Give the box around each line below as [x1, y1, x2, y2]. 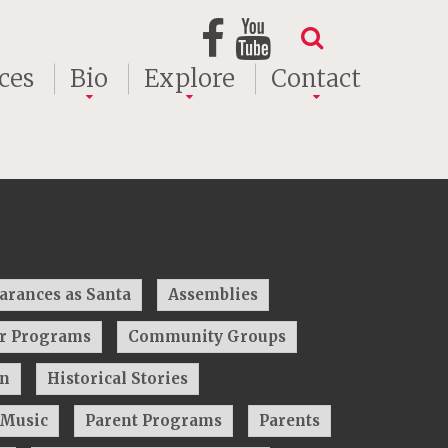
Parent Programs [85, 411, 222, 430]
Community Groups [128, 327, 286, 346]
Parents [259, 411, 320, 430]
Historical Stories [47, 369, 188, 388]
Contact [271, 63, 361, 94]
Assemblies [168, 285, 258, 304]
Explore [144, 63, 235, 94]
